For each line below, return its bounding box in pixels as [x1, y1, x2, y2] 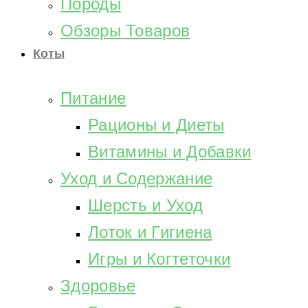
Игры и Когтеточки [88, 250, 231, 269]
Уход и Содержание [60, 169, 213, 188]
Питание [60, 89, 126, 108]
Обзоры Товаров [60, 21, 190, 41]
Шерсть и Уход [88, 196, 203, 215]
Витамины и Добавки [88, 142, 252, 162]
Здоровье [60, 276, 136, 296]
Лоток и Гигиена [88, 223, 212, 242]
